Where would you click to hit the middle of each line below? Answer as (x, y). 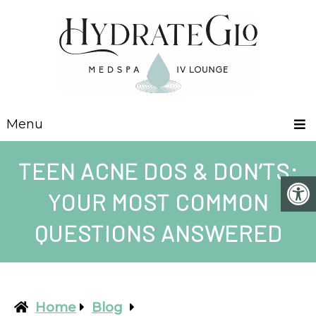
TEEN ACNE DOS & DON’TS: (158, 171)
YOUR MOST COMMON (158, 202)
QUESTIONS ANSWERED (158, 233)
